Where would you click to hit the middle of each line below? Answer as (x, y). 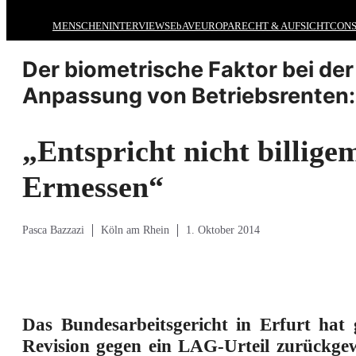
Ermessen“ (93, 187)
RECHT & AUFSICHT (282, 26)
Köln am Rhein (135, 230)
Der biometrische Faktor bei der (188, 69)
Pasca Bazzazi (53, 230)
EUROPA (215, 26)
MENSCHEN (81, 26)
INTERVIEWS (139, 26)
